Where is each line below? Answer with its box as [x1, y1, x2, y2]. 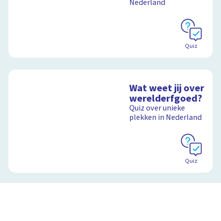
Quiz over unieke [129, 102, 185, 113]
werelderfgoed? [129, 91, 203, 106]
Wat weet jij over [129, 80, 205, 95]
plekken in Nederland [129, 111, 202, 123]
